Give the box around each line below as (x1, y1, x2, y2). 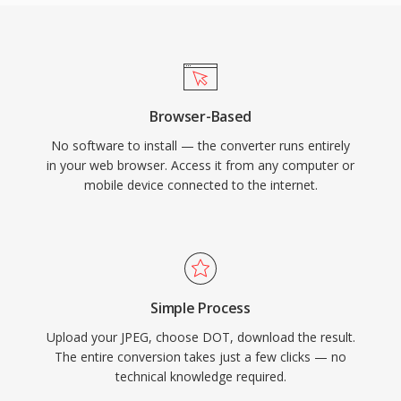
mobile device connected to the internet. (83, 176, 318, 193)
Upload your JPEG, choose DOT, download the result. (46, 328, 355, 346)
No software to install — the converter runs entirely (51, 137, 350, 154)
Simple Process (150, 298, 251, 318)
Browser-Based (149, 107, 252, 126)
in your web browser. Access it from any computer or (47, 157, 354, 174)
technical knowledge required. (115, 368, 286, 385)
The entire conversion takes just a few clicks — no (55, 348, 346, 365)
